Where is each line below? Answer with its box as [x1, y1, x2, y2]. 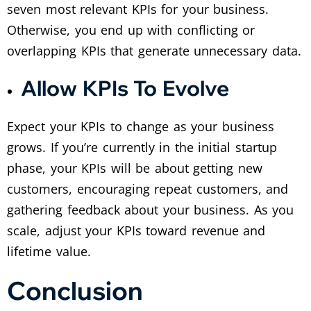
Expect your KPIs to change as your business [7, 117, 274, 135]
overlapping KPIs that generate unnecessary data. [7, 42, 301, 59]
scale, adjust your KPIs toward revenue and [7, 221, 266, 239]
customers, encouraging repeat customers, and [7, 180, 289, 197]
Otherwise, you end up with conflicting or [7, 21, 255, 38]
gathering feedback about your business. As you [7, 201, 294, 218]
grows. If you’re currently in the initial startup [7, 138, 277, 155]
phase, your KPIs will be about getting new [7, 159, 262, 176]
